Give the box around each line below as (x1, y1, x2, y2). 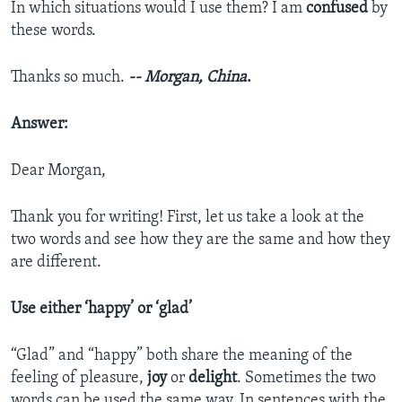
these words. (11, 22, 96, 40)
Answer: (11, 116, 68, 134)
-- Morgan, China (128, 69, 247, 87)
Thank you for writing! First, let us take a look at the (11, 209, 364, 227)
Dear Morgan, (11, 162, 106, 180)
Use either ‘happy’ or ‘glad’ (11, 301, 192, 319)
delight (188, 370, 237, 388)
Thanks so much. (11, 69, 128, 87)
